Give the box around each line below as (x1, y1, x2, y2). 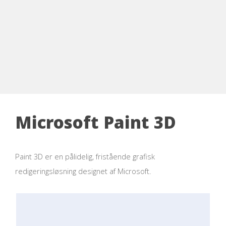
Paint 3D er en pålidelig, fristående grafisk (15, 151, 155, 161)
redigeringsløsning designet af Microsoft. (15, 165, 151, 176)
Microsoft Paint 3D (15, 111, 176, 134)
